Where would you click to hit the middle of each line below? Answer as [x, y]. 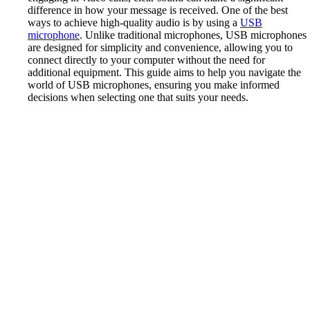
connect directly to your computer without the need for [146, 60]
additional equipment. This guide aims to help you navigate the [164, 72]
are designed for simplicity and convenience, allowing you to [160, 47]
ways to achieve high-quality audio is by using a [134, 22]
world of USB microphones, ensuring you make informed [154, 84]
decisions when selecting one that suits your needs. [138, 97]
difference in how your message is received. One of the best [158, 10]
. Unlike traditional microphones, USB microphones [193, 35]
